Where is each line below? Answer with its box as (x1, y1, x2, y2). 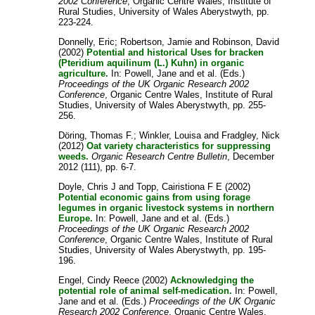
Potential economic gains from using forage (58, 191, 251, 202)
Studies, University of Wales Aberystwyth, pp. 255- (58, 99, 266, 110)
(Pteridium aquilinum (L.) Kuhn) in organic (58, 57, 245, 68)
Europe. (58, 212, 94, 224)
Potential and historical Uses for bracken (86, 46, 264, 58)
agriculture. (58, 67, 109, 79)
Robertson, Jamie (120, 36, 193, 47)
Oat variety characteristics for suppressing (86, 140, 271, 151)
